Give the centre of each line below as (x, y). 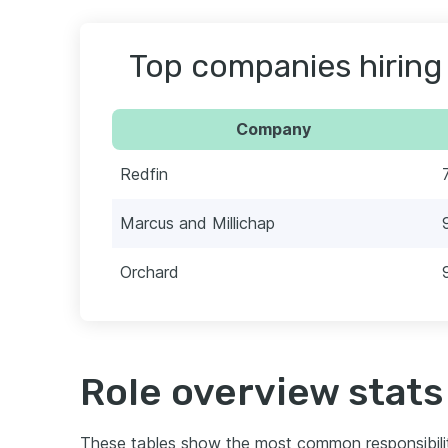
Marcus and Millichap (197, 223)
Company (273, 129)
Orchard (149, 272)
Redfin (144, 174)
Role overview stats (261, 392)
